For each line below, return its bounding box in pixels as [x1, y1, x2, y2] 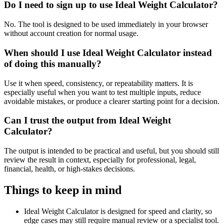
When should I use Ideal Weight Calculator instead [4, 47, 212, 58]
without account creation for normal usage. [4, 29, 138, 38]
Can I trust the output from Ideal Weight [4, 115, 171, 126]
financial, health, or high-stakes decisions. [4, 164, 135, 173]
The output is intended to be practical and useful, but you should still [4, 146, 219, 155]
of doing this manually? [4, 58, 101, 69]
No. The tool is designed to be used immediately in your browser [4, 20, 208, 29]
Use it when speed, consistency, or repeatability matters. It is [4, 78, 193, 87]
